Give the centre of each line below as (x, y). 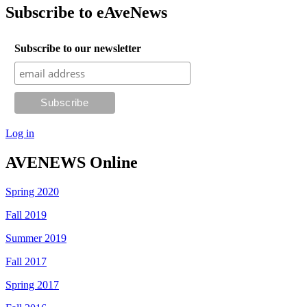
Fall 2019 (26, 215)
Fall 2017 (26, 262)
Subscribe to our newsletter (77, 49)
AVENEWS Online (72, 163)
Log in (20, 134)
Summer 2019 (36, 238)
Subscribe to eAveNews (86, 13)
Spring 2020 (32, 192)
